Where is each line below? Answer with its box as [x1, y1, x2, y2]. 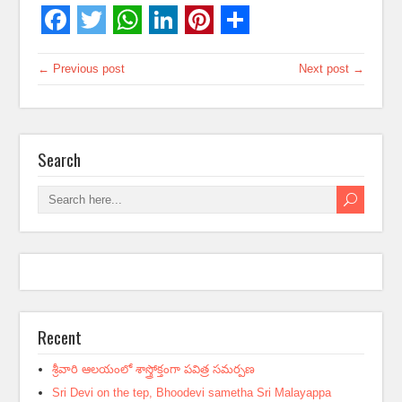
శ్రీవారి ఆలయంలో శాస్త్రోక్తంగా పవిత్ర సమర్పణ [52, 363, 256, 377]
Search [38, 146, 82, 172]
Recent [38, 324, 83, 350]
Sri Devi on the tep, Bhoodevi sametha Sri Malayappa [52, 386, 332, 400]
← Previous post [38, 62, 126, 76]
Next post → [298, 62, 364, 76]
